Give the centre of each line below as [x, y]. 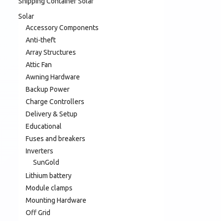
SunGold [46, 162]
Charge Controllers [55, 101]
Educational [44, 126]
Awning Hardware [53, 77]
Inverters [39, 151]
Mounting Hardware [56, 200]
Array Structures [51, 52]
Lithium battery [49, 175]
